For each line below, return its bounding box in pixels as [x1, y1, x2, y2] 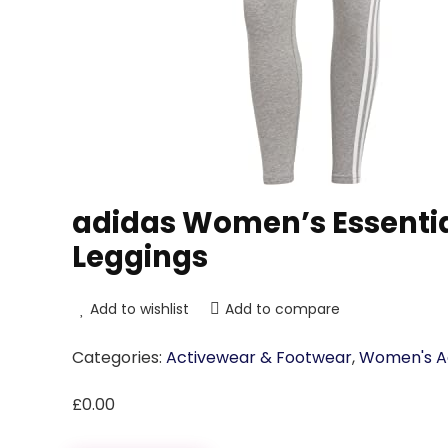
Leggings [72, 237, 208, 277]
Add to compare [225, 299, 340, 319]
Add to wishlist [90, 299, 189, 319]
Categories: [72, 346, 166, 369]
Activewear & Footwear [166, 346, 352, 369]
